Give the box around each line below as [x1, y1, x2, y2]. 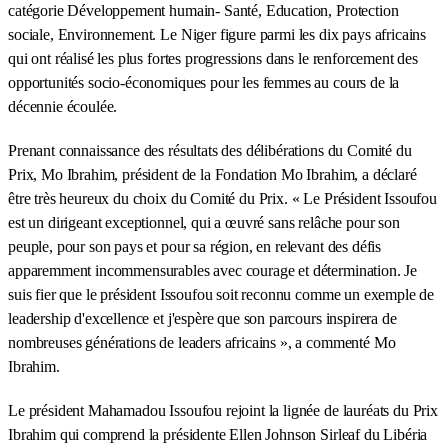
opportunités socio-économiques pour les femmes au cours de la [8, 73, 400, 91]
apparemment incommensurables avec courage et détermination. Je [8, 261, 418, 279]
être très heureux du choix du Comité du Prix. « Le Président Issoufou [8, 189, 437, 207]
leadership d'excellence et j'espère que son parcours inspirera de [8, 309, 397, 327]
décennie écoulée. [8, 97, 118, 115]
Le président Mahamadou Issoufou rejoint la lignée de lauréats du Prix [8, 401, 438, 419]
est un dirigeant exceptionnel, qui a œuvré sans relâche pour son [8, 213, 400, 231]
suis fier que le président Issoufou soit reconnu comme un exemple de [8, 285, 435, 303]
